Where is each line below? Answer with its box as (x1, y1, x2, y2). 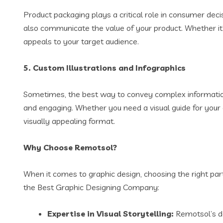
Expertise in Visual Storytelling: (47, 209, 174, 219)
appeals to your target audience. (23, 36, 139, 46)
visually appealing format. (23, 116, 115, 126)
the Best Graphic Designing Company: (23, 182, 159, 192)
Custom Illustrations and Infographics (33, 63, 186, 73)
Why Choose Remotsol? (23, 142, 117, 152)
